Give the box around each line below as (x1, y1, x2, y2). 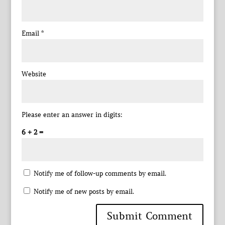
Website (21, 69, 46, 78)
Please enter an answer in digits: (21, 110, 123, 119)
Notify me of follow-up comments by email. (33, 169, 166, 178)
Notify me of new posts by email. (33, 187, 134, 196)
